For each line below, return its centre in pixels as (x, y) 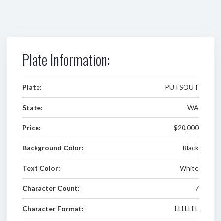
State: (33, 107)
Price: (32, 128)
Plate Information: (66, 59)
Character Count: (51, 188)
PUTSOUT (182, 87)
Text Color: (41, 168)
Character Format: (53, 208)
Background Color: (53, 148)
